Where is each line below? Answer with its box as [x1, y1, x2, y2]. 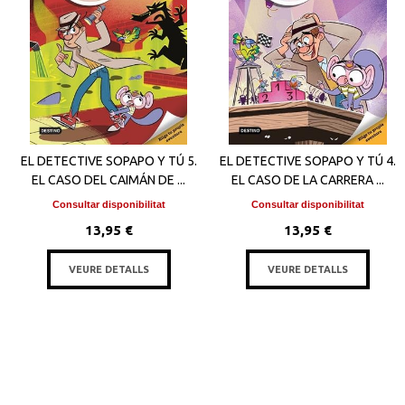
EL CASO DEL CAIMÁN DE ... [32, 173, 186, 187]
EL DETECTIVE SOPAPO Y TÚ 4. [220, 154, 397, 168]
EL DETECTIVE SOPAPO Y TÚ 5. [20, 154, 197, 168]
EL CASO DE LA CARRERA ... [231, 173, 385, 187]
